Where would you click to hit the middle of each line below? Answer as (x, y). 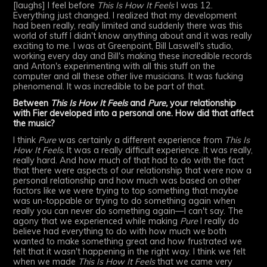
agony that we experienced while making (97, 221)
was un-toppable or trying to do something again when (125, 201)
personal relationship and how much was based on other (127, 180)
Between (32, 103)
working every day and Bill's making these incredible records (133, 56)
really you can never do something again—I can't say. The (128, 211)
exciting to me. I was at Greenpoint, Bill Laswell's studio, (123, 46)
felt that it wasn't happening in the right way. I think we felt (130, 251)
